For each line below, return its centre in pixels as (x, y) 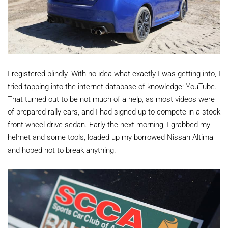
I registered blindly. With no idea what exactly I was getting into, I (114, 73)
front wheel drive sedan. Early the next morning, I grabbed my (109, 124)
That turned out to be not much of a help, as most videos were (111, 98)
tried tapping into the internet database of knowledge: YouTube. (112, 86)
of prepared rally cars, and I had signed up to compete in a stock (114, 111)
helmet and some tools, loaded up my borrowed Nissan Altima (110, 137)
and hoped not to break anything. (62, 149)
